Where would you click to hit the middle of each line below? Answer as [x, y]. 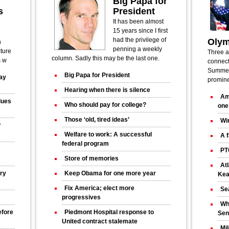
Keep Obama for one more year [110, 174]
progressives [81, 198]
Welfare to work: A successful [108, 135]
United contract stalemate [100, 222]
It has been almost [138, 22]
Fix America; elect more [99, 188]
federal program [85, 144]
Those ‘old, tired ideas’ [97, 120]
